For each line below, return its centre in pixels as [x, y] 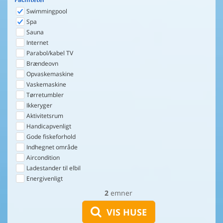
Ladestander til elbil [53, 168]
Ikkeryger [39, 105]
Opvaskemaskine [49, 74]
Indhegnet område [51, 147]
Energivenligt [44, 178]
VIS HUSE [125, 212]
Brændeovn [42, 63]
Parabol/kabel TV [49, 53]
